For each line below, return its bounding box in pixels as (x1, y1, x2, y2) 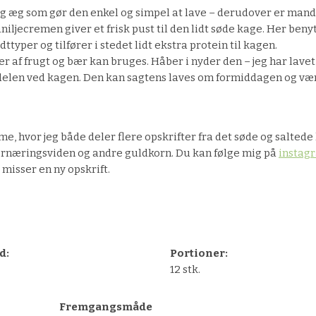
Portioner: (170, 247, 229, 260)
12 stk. (170, 263, 201, 276)
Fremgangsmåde (59, 300, 152, 314)
